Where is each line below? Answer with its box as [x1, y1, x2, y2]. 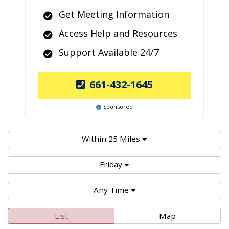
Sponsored [103, 103, 133, 110]
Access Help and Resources [59, 27, 177, 39]
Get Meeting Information [59, 8, 169, 20]
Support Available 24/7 [59, 46, 159, 58]
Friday [100, 159, 122, 169]
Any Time [93, 185, 129, 195]
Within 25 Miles [82, 133, 140, 144]
